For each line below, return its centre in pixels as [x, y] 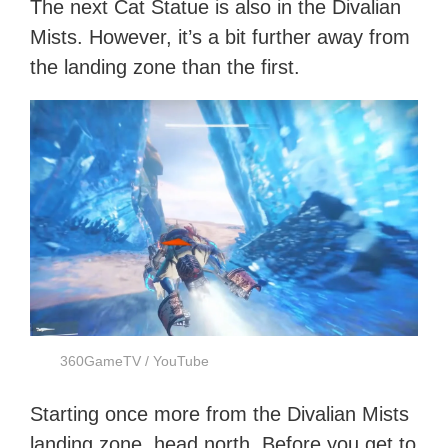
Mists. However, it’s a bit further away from [220, 37]
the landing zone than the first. [165, 67]
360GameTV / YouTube [135, 361]
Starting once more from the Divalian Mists [220, 414]
